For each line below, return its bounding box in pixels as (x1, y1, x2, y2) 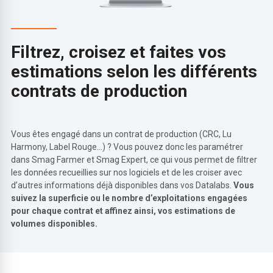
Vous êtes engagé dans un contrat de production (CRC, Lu (11, 129, 232, 139)
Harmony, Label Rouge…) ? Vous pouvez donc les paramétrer (11, 141, 244, 152)
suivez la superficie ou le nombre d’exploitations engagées (11, 193, 248, 203)
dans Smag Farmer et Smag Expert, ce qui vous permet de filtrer (11, 154, 258, 165)
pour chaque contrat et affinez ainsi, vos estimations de (11, 205, 236, 216)
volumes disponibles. (11, 218, 98, 229)
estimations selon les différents (11, 61, 258, 82)
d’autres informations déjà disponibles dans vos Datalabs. (11, 180, 234, 190)
